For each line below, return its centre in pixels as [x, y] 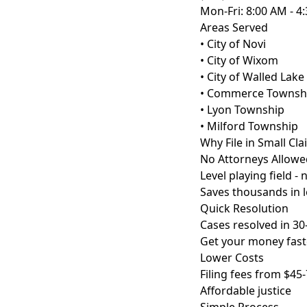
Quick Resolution [244, 208]
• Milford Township [249, 126]
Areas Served [234, 27]
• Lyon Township [242, 110]
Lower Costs [232, 258]
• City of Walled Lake [252, 77]
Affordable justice [246, 291]
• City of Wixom [239, 60]
